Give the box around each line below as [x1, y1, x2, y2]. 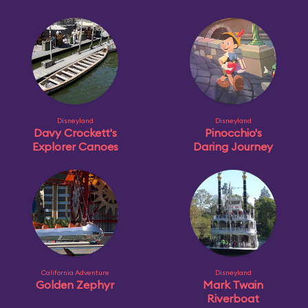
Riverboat [207, 291, 259, 305]
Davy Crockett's [33, 126, 117, 140]
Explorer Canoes [32, 140, 118, 153]
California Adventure [41, 268, 109, 277]
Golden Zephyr [36, 278, 114, 291]
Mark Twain [203, 278, 263, 291]
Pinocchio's [204, 126, 262, 140]
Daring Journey [193, 140, 273, 153]
